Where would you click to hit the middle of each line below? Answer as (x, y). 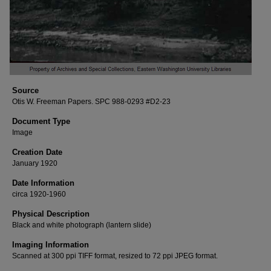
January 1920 (35, 164)
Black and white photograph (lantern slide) (82, 225)
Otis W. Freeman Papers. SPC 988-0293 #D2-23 (91, 102)
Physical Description (51, 214)
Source (25, 91)
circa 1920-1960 (39, 194)
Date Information (43, 183)
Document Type (41, 122)
